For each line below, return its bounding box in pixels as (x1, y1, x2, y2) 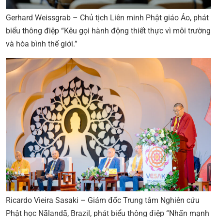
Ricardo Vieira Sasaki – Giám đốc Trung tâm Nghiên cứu (6, 196, 200, 205)
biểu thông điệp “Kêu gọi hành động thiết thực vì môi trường (6, 26, 211, 36)
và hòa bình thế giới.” (6, 39, 77, 49)
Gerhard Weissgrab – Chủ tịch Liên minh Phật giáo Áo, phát (6, 13, 209, 23)
